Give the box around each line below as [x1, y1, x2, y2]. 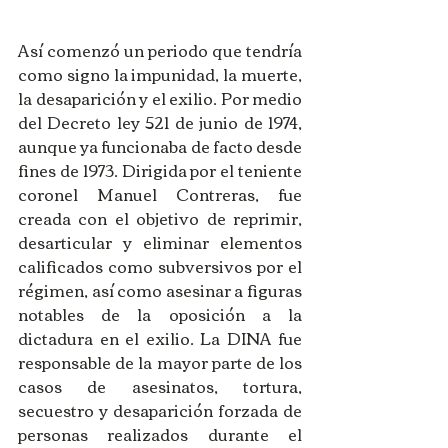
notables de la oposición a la [18, 298, 302, 329]
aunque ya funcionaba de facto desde [18, 130, 302, 161]
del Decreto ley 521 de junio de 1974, [18, 106, 302, 137]
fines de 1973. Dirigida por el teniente [18, 154, 302, 185]
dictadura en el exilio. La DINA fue [18, 322, 302, 353]
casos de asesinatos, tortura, [18, 370, 302, 401]
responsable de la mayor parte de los [18, 346, 302, 377]
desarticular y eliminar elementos [18, 226, 302, 257]
